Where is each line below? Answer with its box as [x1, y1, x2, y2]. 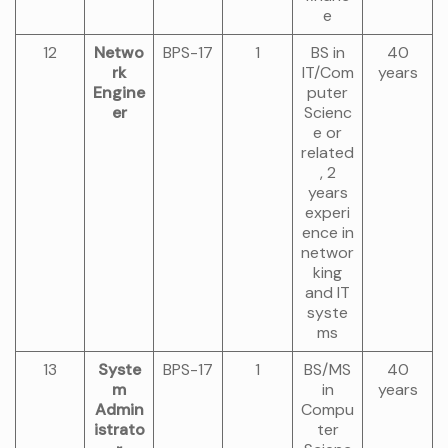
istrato [93, 419, 145, 440]
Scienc [303, 102, 352, 123]
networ [301, 242, 354, 263]
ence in [301, 222, 354, 243]
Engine [93, 82, 145, 103]
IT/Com [301, 62, 354, 83]
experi [305, 202, 350, 223]
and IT [305, 282, 350, 303]
